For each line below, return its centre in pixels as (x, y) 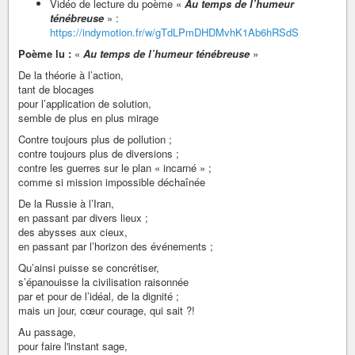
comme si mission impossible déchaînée (112, 181)
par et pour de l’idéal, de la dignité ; (99, 296)
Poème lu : (45, 53)
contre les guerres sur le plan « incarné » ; (115, 167)
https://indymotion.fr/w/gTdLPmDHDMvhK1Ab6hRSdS (174, 32)
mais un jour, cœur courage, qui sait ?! (107, 310)
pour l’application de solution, (85, 103)
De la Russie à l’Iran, (66, 203)
